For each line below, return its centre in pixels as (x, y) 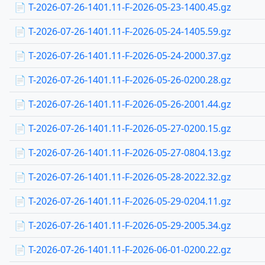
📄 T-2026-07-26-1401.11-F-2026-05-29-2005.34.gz (123, 225)
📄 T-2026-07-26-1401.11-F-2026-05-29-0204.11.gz (123, 201)
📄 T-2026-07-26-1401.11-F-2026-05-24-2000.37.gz (123, 56)
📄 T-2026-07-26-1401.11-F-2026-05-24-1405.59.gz (123, 31)
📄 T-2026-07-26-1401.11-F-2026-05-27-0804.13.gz (123, 153)
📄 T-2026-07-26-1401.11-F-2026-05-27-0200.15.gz (123, 128)
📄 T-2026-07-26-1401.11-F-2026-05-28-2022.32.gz (123, 177)
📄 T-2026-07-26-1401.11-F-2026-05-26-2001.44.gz (123, 104)
